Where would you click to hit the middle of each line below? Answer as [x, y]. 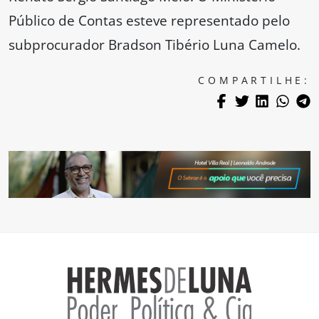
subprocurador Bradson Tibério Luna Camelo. [155, 45]
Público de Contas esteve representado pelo [149, 21]
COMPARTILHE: [254, 80]
